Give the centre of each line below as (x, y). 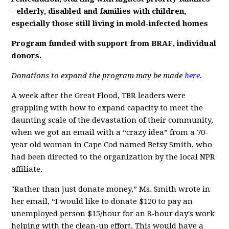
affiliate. (27, 169)
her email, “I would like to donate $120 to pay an (102, 201)
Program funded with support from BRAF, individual (114, 43)
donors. (27, 56)
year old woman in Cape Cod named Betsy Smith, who (112, 145)
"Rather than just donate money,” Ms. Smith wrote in (111, 189)
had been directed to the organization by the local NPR (113, 157)
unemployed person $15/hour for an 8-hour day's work (113, 214)
